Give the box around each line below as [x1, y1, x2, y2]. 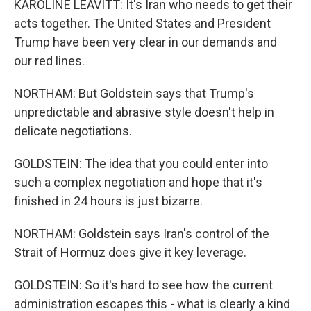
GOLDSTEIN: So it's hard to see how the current [14, 278, 273, 292]
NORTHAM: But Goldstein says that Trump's [14, 86, 254, 101]
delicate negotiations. [14, 124, 132, 138]
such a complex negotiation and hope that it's [14, 175, 262, 190]
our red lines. [14, 53, 85, 68]
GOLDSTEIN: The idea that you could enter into [14, 156, 268, 171]
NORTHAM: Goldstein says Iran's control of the [14, 226, 269, 241]
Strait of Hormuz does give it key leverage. [14, 245, 246, 260]
